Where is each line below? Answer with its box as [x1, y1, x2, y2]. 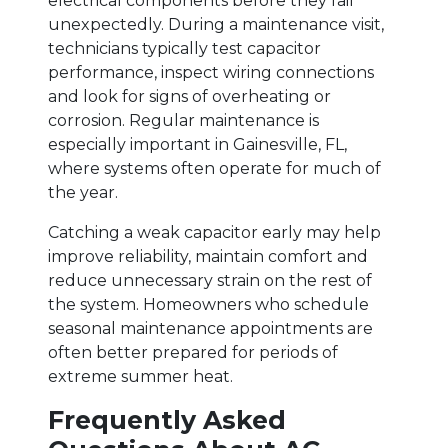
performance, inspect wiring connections [48, 62, 374, 82]
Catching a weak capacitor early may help [48, 222, 381, 242]
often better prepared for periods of [48, 342, 338, 362]
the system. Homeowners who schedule [48, 294, 369, 314]
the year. [48, 182, 118, 202]
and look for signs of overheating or [48, 86, 331, 106]
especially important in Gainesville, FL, [48, 134, 347, 154]
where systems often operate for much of [48, 158, 381, 178]
